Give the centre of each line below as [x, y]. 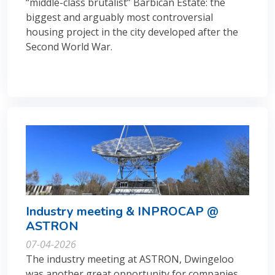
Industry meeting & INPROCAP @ [122, 211]
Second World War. [70, 46]
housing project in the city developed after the [132, 32]
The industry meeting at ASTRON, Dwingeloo [130, 259]
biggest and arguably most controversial [119, 17]
